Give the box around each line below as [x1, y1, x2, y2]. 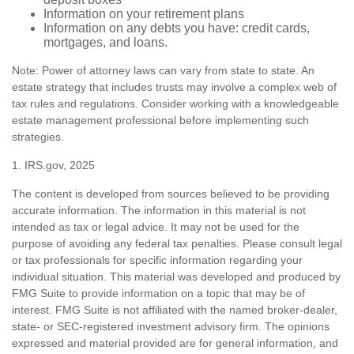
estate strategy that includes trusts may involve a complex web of [12, 80, 337, 93]
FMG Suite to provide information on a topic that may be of [12, 286, 305, 299]
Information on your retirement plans [43, 6, 244, 21]
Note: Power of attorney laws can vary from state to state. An [12, 63, 314, 77]
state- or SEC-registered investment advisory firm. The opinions [12, 319, 330, 333]
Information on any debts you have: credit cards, [43, 21, 310, 35]
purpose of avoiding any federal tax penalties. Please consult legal [12, 236, 342, 250]
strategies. [12, 130, 64, 143]
